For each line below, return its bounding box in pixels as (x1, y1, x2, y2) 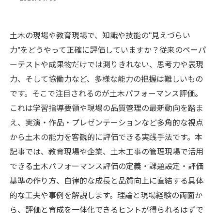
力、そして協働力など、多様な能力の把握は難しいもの (10, 73, 203, 84)
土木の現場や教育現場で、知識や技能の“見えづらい (10, 29, 190, 41)
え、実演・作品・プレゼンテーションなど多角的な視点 (10, 116, 203, 128)
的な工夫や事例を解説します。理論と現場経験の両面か (10, 189, 202, 201)
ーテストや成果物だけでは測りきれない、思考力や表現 (10, 58, 203, 70)
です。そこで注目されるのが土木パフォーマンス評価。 (10, 87, 202, 99)
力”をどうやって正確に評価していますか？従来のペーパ (10, 44, 206, 55)
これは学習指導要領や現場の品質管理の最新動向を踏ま (10, 102, 203, 113)
